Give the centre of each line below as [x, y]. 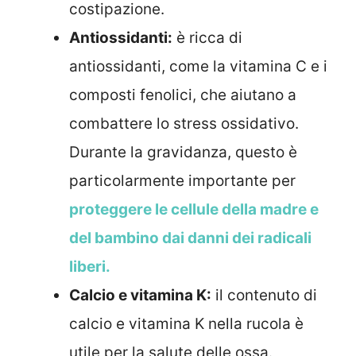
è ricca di [207, 38]
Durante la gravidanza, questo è [183, 153]
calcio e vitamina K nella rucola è [186, 324]
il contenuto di [264, 296]
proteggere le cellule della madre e [194, 210]
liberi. [90, 267]
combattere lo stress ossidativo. [184, 124]
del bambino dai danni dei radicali [190, 238]
